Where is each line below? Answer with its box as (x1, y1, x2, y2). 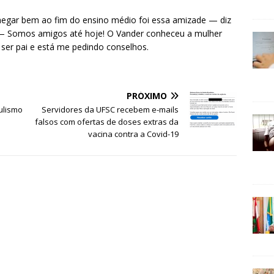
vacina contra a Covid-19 (88, 128, 179, 140)
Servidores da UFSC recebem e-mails (42, 104, 179, 116)
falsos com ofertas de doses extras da (35, 116, 179, 128)
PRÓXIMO (127, 90, 168, 102)
